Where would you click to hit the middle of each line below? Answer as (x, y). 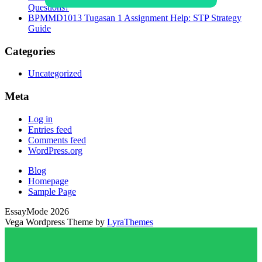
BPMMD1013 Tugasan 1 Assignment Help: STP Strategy (135, 18)
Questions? (49, 7)
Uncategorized (55, 74)
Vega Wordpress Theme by (56, 222)
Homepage (48, 181)
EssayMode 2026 (37, 211)
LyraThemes (130, 222)
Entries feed (50, 129)
